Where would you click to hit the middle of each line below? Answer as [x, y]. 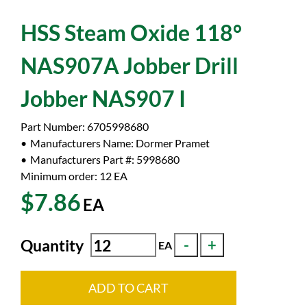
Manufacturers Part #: [83, 159]
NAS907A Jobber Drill [130, 65]
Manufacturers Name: [83, 143]
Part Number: [54, 126]
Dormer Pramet [173, 143]
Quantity [52, 245]
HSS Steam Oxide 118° [131, 33]
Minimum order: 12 [66, 176]
